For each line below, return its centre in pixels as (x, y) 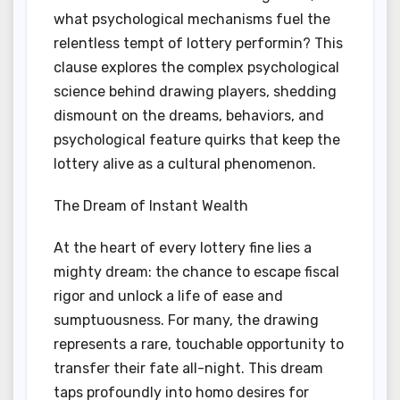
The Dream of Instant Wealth (151, 206)
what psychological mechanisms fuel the (192, 20)
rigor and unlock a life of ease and (168, 296)
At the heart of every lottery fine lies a (183, 248)
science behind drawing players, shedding (195, 92)
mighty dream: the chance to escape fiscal (196, 272)
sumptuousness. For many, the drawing (186, 321)
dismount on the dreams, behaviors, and (189, 116)
